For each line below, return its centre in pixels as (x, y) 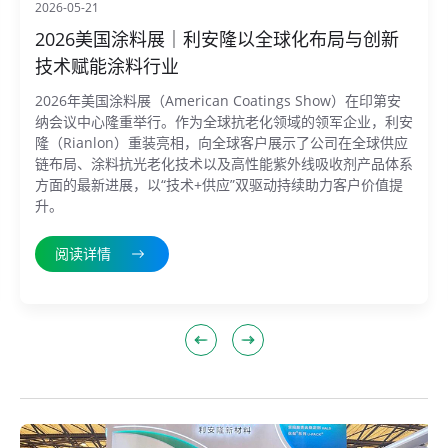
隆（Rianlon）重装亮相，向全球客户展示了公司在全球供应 (221, 143)
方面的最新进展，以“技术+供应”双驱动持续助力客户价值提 (219, 185)
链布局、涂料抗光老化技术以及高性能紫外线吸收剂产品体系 (224, 164)
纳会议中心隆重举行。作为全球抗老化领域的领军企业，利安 (224, 122)
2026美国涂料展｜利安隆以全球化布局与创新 (217, 39)
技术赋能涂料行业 (107, 66)
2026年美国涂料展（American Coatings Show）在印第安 (218, 101)
